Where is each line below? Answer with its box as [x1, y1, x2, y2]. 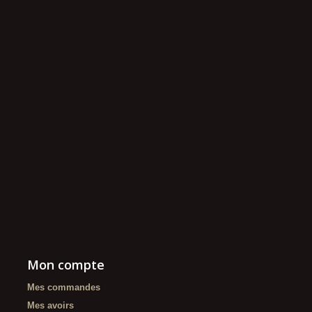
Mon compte [27, 256, 104, 273]
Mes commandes [27, 282, 100, 292]
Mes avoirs [27, 300, 74, 311]
